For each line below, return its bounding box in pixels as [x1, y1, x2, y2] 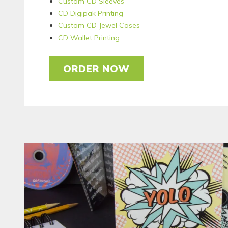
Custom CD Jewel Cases [58, 20, 140, 30]
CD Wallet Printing [58, 33, 120, 42]
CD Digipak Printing [58, 8, 124, 18]
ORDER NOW [63, 62, 130, 75]
